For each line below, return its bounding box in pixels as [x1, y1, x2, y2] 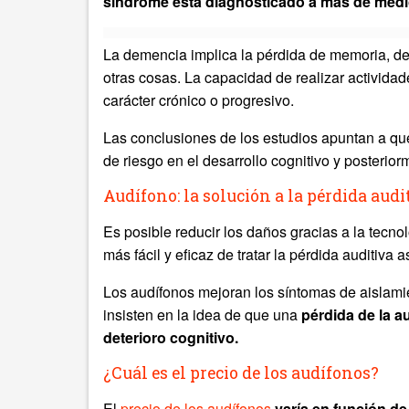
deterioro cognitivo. [103, 327, 246, 348]
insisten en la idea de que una [103, 304, 301, 325]
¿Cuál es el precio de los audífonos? [103, 362, 379, 383]
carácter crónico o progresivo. [103, 89, 294, 110]
